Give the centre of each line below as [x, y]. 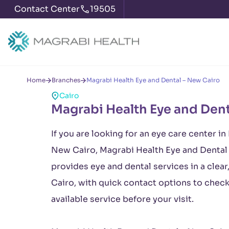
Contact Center [47, 9]
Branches [66, 80]
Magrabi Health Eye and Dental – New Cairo [153, 80]
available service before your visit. [122, 199]
